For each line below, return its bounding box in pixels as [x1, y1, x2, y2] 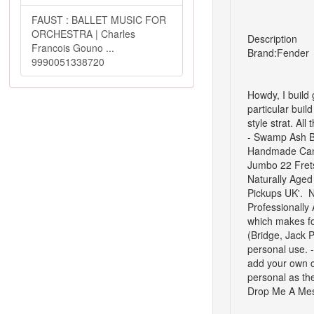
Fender [276, 46, 309, 60]
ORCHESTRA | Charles [32, 27, 135, 41]
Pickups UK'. [247, 186, 306, 200]
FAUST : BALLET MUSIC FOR [32, 13, 166, 27]
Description [247, 32, 297, 46]
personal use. [247, 242, 308, 256]
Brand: [247, 46, 277, 60]
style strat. [247, 116, 293, 130]
